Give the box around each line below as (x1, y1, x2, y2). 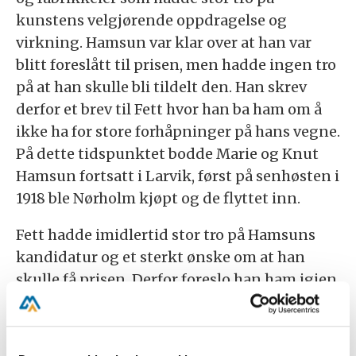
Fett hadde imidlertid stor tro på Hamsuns (16, 225, 315, 244)
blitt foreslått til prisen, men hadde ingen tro (16, 55, 336, 74)
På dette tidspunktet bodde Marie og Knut (16, 144, 319, 163)
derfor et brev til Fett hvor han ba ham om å (16, 99, 322, 118)
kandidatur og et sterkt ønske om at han (16, 247, 305, 266)
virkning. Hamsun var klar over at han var (16, 33, 311, 52)
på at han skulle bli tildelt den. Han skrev (16, 77, 307, 96)
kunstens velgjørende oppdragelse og (16, 10, 287, 29)
